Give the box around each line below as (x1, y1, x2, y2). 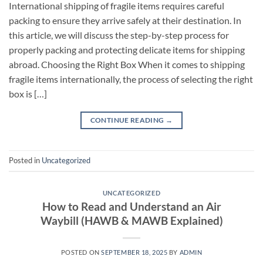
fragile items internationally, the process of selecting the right (9, 73, 253, 85)
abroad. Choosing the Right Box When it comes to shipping (9, 59, 245, 70)
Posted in (9, 156, 42, 166)
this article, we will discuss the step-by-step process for (9, 29, 229, 41)
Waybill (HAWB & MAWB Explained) (40, 213, 223, 227)
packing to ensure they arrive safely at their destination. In (9, 15, 241, 26)
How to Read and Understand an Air (42, 199, 221, 213)
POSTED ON (60, 248, 102, 256)
